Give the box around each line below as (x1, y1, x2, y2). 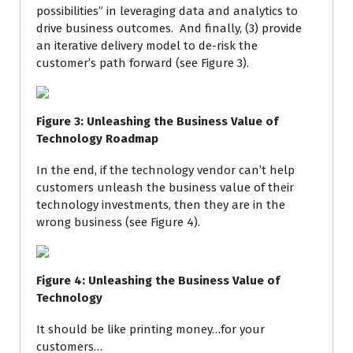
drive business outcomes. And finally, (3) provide (36, 21, 302, 35)
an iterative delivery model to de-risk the (36, 39, 258, 53)
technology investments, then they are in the (36, 198, 285, 212)
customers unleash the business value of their (36, 180, 294, 195)
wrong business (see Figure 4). (36, 215, 200, 229)
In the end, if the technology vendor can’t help (36, 163, 295, 177)
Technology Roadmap (36, 132, 158, 146)
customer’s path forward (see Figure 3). (36, 56, 249, 70)
